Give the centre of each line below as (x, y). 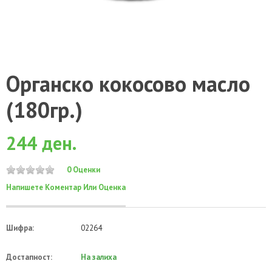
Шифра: (20, 228)
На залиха (98, 257)
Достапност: (29, 257)
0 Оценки (83, 169)
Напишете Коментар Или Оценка (66, 187)
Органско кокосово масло (128, 83)
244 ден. (41, 143)
